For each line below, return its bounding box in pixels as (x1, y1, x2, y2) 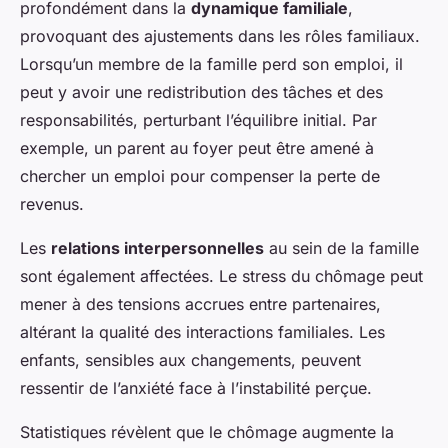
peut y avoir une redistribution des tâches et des (20, 81, 383, 102)
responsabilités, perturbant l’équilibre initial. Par (20, 109, 377, 130)
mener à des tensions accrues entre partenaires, (20, 293, 381, 314)
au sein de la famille (264, 237, 419, 258)
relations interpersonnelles (51, 237, 264, 258)
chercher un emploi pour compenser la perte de (20, 165, 380, 186)
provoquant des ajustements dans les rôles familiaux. (20, 25, 420, 46)
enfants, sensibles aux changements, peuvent (20, 349, 361, 370)
